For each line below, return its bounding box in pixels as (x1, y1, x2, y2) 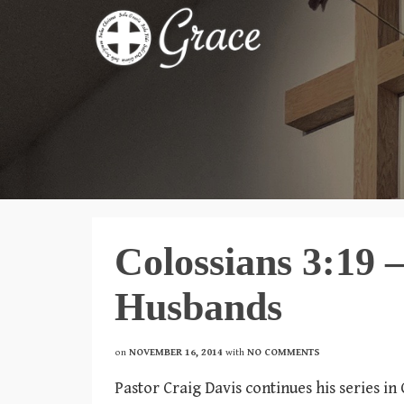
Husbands (115, 285, 282, 329)
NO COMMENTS (247, 346, 320, 358)
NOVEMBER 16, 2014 (129, 346, 223, 358)
